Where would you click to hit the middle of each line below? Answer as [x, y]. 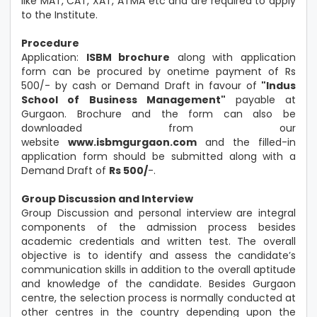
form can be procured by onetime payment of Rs [158, 71]
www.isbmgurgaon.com [137, 142]
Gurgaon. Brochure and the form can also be [158, 114]
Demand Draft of [65, 171]
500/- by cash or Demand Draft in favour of [139, 86]
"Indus [276, 86]
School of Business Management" [128, 100]
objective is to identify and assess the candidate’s [158, 255]
